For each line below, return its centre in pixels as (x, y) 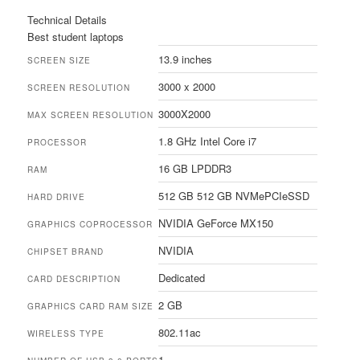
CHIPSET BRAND (66, 252)
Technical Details (67, 20)
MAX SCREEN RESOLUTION (91, 115)
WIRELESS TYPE (66, 334)
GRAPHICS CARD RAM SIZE (91, 307)
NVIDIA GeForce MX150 (216, 223)
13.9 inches (186, 59)
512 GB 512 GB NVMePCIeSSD (234, 196)
